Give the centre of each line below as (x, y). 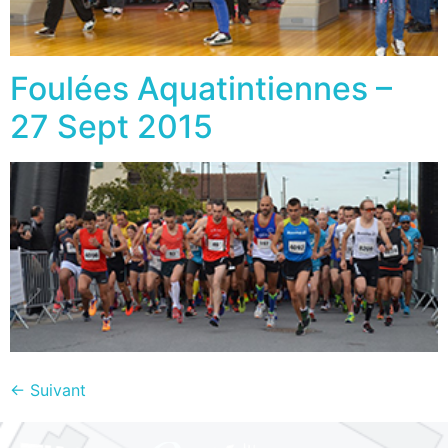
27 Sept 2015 (111, 126)
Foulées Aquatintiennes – (201, 88)
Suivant (55, 389)
